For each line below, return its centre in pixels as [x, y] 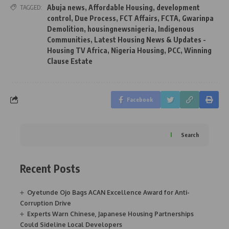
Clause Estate [70, 61]
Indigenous [176, 29]
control [59, 18]
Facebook [140, 99]
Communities [69, 39]
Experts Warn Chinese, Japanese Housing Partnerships [110, 214]
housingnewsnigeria [121, 29]
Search [190, 135]
